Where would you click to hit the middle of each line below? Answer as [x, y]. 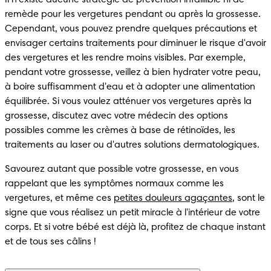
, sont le [249, 198]
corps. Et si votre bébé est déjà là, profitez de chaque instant [135, 227]
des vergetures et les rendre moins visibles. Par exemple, [125, 58]
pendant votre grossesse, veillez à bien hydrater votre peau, [133, 72]
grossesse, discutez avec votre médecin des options [116, 116]
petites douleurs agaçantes [173, 198]
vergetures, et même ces [59, 198]
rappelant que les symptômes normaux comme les [114, 184]
